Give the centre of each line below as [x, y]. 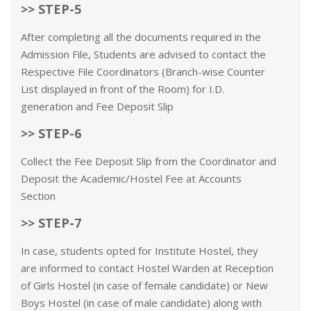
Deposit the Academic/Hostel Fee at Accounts [131, 178]
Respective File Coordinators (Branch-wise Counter [143, 72]
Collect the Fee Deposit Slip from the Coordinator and [149, 161]
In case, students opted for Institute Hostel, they [140, 251]
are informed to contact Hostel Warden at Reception [147, 268]
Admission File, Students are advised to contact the [143, 54]
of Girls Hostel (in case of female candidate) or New [144, 285]
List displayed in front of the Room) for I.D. [123, 89]
